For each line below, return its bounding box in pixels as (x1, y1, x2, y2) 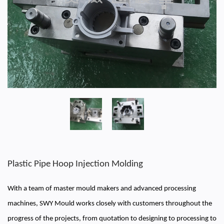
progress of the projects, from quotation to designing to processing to (7, 214, 216, 222)
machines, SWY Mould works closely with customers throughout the (7, 199, 212, 207)
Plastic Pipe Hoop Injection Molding (7, 159, 143, 169)
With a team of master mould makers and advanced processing (7, 184, 196, 192)
